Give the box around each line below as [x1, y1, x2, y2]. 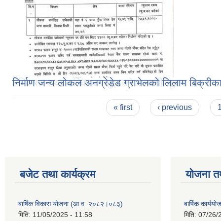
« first [113, 103, 132, 111]
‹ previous [157, 103, 192, 111]
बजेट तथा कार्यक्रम [20, 168, 95, 181]
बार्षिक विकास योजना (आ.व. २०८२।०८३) [18, 200, 123, 208]
